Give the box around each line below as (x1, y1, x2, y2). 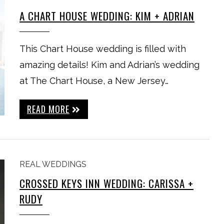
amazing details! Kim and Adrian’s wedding (19, 59, 199, 70)
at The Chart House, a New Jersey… (19, 75, 168, 86)
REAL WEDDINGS (19, 159, 86, 169)
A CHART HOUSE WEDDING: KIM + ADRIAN (19, 8, 194, 23)
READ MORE (27, 102, 69, 115)
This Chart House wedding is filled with (19, 43, 186, 54)
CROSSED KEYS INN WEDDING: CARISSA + (19, 175, 193, 191)
